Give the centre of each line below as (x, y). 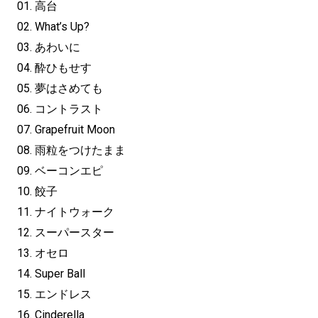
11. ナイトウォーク (66, 212)
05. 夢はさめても (60, 89)
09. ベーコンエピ (60, 171)
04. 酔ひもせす (54, 68)
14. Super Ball (51, 274)
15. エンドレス (54, 295)
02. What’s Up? (53, 27)
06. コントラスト (60, 109)
